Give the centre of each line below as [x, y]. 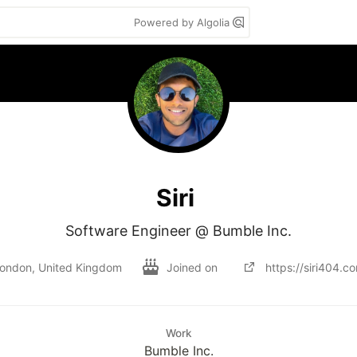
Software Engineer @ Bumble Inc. [178, 231]
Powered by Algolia [183, 22]
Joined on [193, 267]
